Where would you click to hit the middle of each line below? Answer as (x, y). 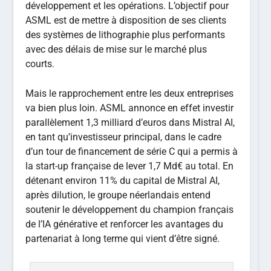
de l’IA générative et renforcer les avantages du (125, 224)
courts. (40, 64)
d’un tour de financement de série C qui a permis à (132, 152)
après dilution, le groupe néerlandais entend (118, 195)
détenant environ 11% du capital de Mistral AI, (123, 181)
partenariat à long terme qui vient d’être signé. (123, 239)
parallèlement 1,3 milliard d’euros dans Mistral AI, (130, 123)
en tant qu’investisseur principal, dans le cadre (124, 137)
